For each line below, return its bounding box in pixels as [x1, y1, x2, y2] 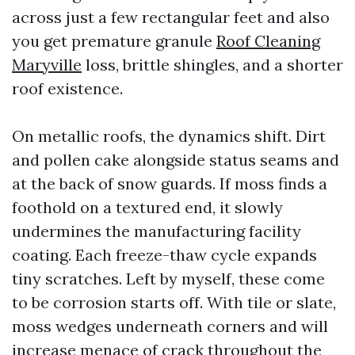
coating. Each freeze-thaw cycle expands [12, 245, 317, 265]
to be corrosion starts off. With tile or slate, [12, 292, 336, 312]
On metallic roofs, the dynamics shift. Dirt [12, 126, 326, 146]
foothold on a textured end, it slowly [12, 197, 283, 217]
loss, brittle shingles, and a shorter [82, 55, 343, 74]
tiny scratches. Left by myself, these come [12, 269, 325, 288]
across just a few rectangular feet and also [12, 7, 330, 27]
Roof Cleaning [216, 31, 320, 51]
